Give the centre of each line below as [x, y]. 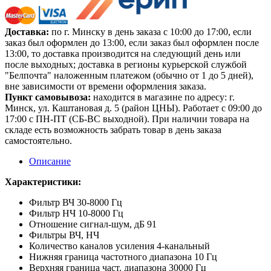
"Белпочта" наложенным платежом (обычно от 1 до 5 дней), [129, 75]
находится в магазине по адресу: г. [164, 97]
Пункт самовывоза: [49, 97]
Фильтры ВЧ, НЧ [64, 235]
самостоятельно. [38, 140]
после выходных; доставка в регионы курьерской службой [126, 64]
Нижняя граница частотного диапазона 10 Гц [123, 256]
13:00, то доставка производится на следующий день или [123, 53]
